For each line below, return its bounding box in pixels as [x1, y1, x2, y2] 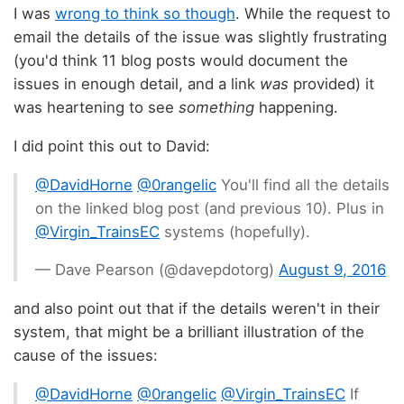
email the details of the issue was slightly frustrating [14, 28, 387, 47]
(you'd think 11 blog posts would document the [14, 51, 348, 70]
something [179, 98, 254, 117]
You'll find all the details [216, 175, 390, 194]
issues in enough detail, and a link [14, 75, 260, 94]
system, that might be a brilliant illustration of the [14, 323, 364, 342]
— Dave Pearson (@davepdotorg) [35, 261, 279, 280]
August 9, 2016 [279, 261, 386, 280]
